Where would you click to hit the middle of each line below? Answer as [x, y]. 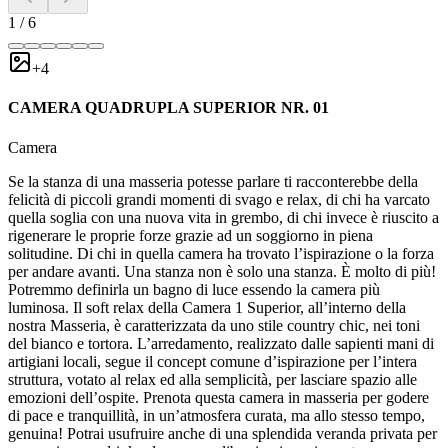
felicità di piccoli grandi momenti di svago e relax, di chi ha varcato [219, 199]
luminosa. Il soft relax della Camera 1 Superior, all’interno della [207, 307]
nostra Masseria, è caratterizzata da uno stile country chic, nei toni [214, 325]
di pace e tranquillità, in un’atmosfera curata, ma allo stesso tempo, [216, 415]
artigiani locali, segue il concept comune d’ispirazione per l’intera [212, 361]
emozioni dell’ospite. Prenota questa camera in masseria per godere [218, 397]
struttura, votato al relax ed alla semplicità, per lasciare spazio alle [212, 379]
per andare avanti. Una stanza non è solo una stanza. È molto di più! [222, 271]
